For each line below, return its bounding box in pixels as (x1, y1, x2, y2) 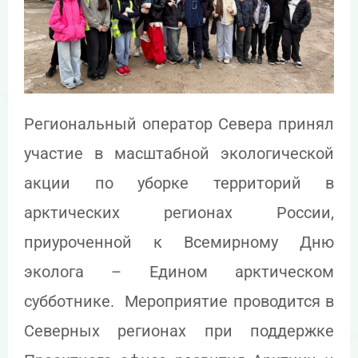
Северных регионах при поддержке (24, 320, 334, 340)
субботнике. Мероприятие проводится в (24, 291, 334, 311)
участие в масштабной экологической (24, 143, 334, 163)
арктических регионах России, (24, 202, 334, 222)
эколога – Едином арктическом (24, 261, 334, 281)
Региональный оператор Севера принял (24, 113, 334, 133)
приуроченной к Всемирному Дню (24, 232, 334, 252)
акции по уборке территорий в (24, 173, 334, 193)
